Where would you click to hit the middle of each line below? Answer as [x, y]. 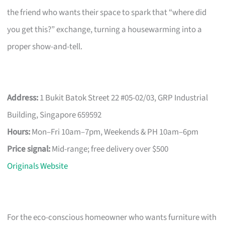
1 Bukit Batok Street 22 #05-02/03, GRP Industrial [123, 98]
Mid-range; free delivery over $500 [109, 149]
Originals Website [38, 166]
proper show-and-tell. [45, 46]
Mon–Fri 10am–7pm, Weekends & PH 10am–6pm [115, 132]
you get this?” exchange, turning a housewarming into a [105, 29]
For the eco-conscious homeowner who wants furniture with [112, 217]
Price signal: [29, 149]
